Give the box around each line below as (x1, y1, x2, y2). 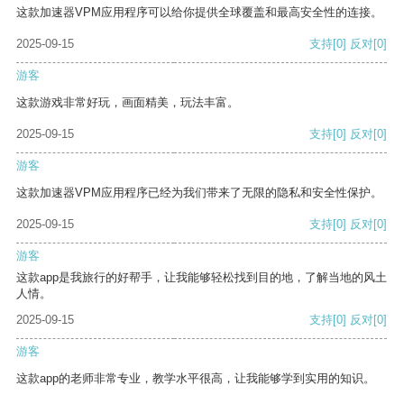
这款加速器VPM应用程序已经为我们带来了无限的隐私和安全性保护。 (16, 186, 382, 200)
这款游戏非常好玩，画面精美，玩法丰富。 (16, 96, 239, 110)
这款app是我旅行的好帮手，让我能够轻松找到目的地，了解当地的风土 (16, 271, 387, 285)
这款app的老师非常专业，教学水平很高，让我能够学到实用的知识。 (16, 372, 375, 386)
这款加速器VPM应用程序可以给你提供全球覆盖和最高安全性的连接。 (16, 5, 382, 20)
